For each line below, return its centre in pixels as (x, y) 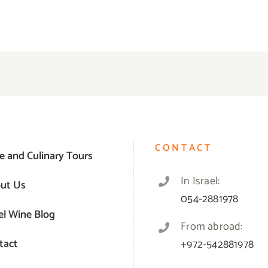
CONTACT (184, 148)
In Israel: (200, 181)
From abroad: (212, 227)
